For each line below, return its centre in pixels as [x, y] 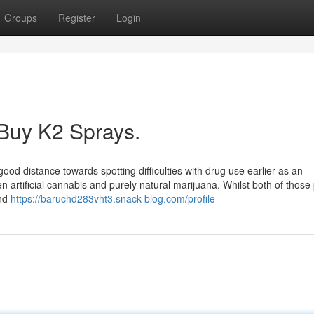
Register [77, 18]
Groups [21, 18]
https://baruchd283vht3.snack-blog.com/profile [113, 198]
